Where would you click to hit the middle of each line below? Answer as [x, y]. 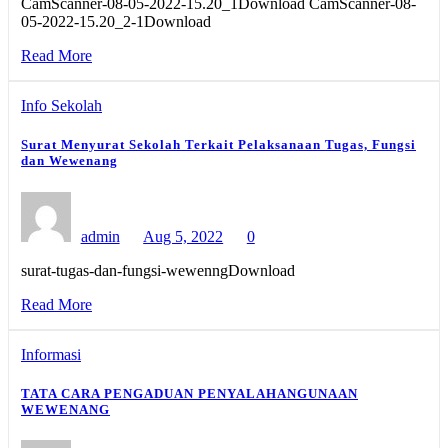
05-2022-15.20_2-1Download [116, 22]
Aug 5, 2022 [183, 236]
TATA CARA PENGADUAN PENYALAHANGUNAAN [189, 393]
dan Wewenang [69, 161]
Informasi [51, 354]
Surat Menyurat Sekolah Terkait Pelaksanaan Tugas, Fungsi [218, 145]
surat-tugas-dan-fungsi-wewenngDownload [158, 270]
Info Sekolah [61, 106]
